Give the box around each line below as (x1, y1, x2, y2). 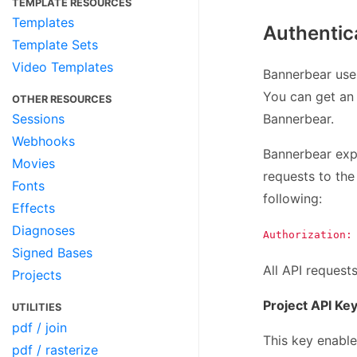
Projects (12, 267, 61, 284)
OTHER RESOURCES (12, 92, 112, 105)
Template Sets (12, 36, 98, 53)
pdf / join (12, 319, 67, 335)
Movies (12, 155, 55, 172)
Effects (12, 200, 55, 217)
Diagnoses (12, 222, 75, 239)
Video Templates (12, 58, 113, 75)
